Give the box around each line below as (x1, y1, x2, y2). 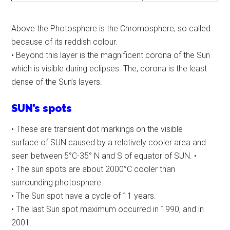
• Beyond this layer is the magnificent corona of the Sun (11, 50, 210, 61)
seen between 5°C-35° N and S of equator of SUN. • (11, 151, 197, 161)
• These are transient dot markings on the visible (11, 124, 183, 135)
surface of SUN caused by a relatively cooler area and (11, 138, 206, 148)
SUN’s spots (11, 102, 72, 115)
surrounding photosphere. (11, 178, 104, 188)
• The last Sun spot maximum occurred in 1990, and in (11, 204, 204, 215)
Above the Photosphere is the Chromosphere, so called (11, 24, 211, 34)
